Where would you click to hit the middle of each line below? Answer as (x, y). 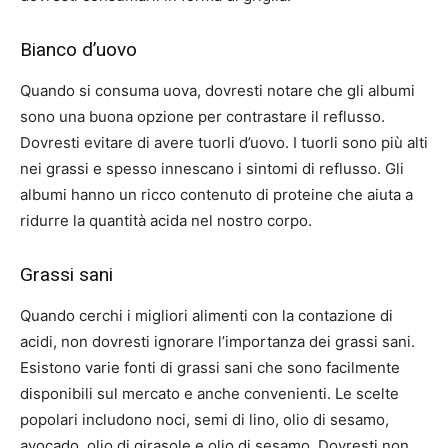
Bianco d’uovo (78, 50)
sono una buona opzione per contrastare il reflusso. (202, 117)
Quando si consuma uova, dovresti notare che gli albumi (217, 91)
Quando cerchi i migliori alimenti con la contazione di (206, 316)
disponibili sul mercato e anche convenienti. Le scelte (209, 394)
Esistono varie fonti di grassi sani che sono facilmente (210, 368)
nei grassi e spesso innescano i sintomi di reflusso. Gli (212, 169)
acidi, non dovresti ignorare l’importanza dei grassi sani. (217, 342)
